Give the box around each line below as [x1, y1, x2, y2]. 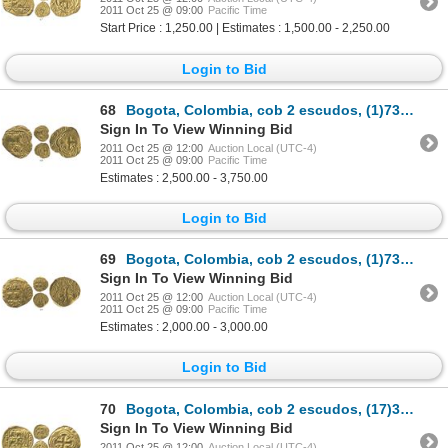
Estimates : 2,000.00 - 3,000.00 [100, 320, 268, 335]
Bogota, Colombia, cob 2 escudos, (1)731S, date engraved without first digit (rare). [126, 251, 400, 268]
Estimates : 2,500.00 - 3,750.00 [100, 170, 268, 185]
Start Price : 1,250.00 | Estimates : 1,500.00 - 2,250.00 [100, 21, 390, 36]
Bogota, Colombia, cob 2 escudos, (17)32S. [126, 400, 400, 417]
